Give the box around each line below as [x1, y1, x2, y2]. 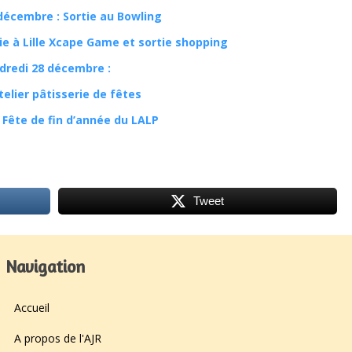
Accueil [14, 299, 49, 315]
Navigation [6, 257, 85, 277]
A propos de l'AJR [14, 330, 101, 346]
